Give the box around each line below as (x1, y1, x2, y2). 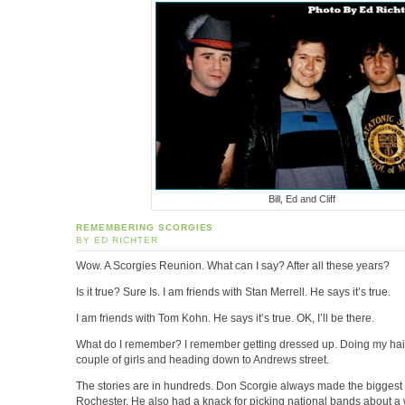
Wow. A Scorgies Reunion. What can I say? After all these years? (76, 259, 390, 272)
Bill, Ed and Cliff (268, 193, 335, 204)
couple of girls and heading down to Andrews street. (76, 353, 329, 367)
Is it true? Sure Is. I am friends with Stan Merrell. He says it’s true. (76, 285, 391, 298)
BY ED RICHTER (76, 235, 158, 246)
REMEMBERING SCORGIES (76, 222, 214, 233)
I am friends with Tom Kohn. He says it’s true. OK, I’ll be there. (76, 312, 374, 325)
